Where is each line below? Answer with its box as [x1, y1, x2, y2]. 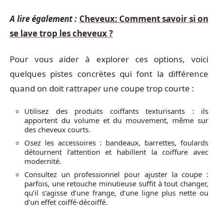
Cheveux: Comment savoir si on [79, 13, 208, 24]
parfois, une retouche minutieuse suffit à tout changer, [24, 179, 208, 188]
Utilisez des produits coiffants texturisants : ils [24, 106, 208, 116]
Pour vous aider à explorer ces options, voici [10, 53, 208, 65]
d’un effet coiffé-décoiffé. [24, 197, 108, 207]
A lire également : [10, 13, 77, 24]
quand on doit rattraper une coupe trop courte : [10, 82, 194, 94]
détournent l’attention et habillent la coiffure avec [24, 147, 208, 157]
